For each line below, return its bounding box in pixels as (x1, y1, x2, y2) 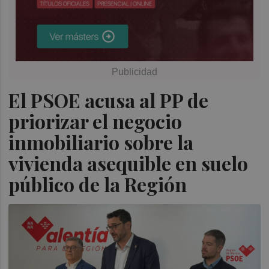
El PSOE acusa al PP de (8, 87, 209, 113)
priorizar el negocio (8, 108, 183, 134)
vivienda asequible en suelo (8, 150, 249, 177)
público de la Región (8, 171, 187, 198)
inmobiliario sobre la (8, 129, 194, 156)
